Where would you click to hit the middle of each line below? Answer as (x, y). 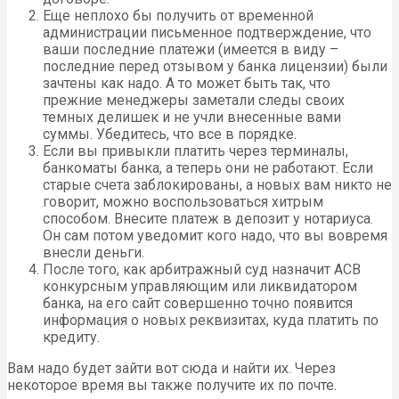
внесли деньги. (94, 252)
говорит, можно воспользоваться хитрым (183, 201)
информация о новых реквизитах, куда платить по (211, 320)
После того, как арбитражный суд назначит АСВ (202, 269)
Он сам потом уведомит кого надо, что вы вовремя (215, 235)
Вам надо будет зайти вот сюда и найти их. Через (171, 368)
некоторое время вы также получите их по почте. (172, 385)
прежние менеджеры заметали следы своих (194, 100)
